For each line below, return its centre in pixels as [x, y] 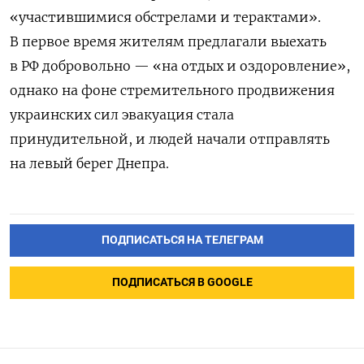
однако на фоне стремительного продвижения [172, 91]
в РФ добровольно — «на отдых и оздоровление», [180, 66]
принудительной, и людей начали [130, 139]
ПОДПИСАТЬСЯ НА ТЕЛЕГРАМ [182, 240]
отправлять [290, 139]
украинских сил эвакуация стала [122, 115]
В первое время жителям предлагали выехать [168, 42]
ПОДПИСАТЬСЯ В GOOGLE [182, 283]
